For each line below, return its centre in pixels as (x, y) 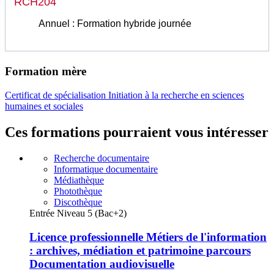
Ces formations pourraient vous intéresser (137, 132)
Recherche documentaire (102, 158)
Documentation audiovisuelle (102, 264)
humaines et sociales (44, 106)
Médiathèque (79, 180)
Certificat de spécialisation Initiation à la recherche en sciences (124, 95)
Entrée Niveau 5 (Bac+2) (78, 213)
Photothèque (78, 191)
